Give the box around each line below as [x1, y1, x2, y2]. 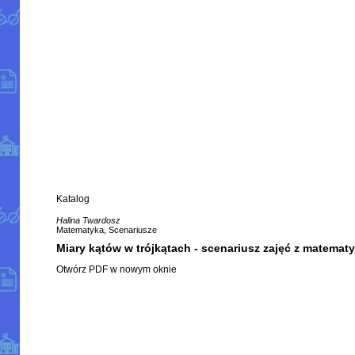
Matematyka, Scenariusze [56, 225, 158, 235]
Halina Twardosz [56, 216, 121, 226]
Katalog [56, 193, 90, 205]
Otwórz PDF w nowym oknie [56, 263, 177, 275]
